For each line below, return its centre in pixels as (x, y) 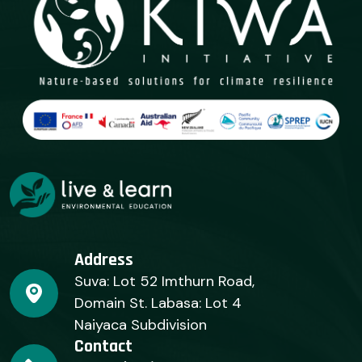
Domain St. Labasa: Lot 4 (158, 303)
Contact (103, 347)
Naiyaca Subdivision (141, 325)
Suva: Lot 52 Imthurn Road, (164, 282)
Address (104, 261)
